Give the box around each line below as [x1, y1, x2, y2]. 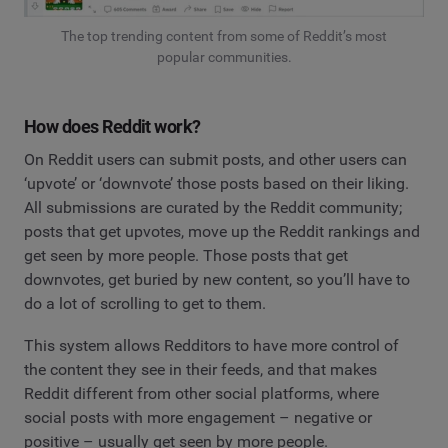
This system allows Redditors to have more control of [24, 335, 399, 355]
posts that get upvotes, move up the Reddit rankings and [24, 222, 420, 242]
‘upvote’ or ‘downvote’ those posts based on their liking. [24, 174, 409, 194]
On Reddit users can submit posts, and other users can [24, 150, 407, 170]
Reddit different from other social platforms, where [24, 383, 379, 403]
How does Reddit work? [24, 115, 201, 137]
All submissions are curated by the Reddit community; [24, 198, 402, 218]
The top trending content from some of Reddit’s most [61, 27, 387, 44]
